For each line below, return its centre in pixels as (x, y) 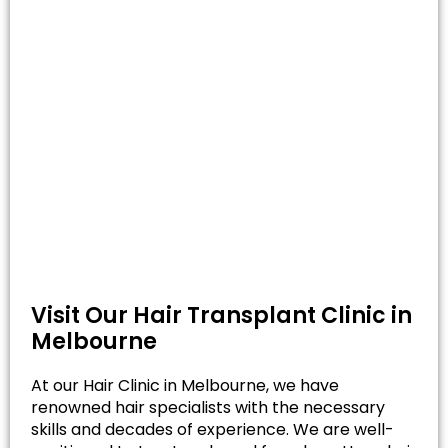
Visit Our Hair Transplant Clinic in (221, 315)
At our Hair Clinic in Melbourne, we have (185, 385)
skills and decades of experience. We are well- (212, 429)
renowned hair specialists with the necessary (208, 407)
